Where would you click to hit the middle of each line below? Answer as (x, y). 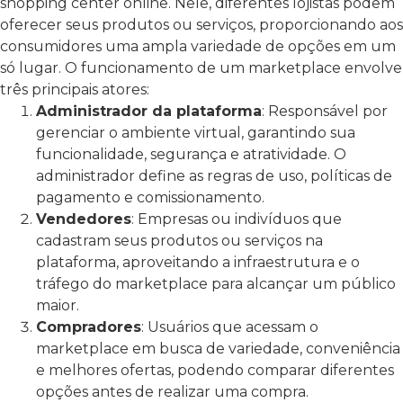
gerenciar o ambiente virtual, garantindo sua (196, 132)
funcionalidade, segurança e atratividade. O (191, 154)
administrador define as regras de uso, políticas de (214, 175)
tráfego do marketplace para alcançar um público (216, 283)
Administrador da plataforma (149, 111)
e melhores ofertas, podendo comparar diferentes (215, 370)
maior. (58, 305)
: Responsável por (325, 111)
